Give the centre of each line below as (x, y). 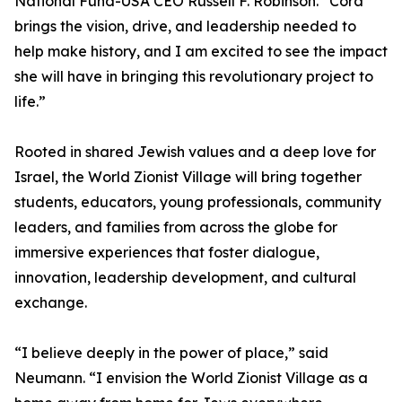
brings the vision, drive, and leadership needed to (185, 26)
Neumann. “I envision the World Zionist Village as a (191, 378)
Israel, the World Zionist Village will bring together (188, 177)
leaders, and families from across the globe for (176, 227)
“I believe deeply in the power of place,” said (171, 353)
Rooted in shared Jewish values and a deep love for (195, 152)
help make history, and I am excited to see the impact (201, 52)
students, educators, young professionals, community (198, 202)
